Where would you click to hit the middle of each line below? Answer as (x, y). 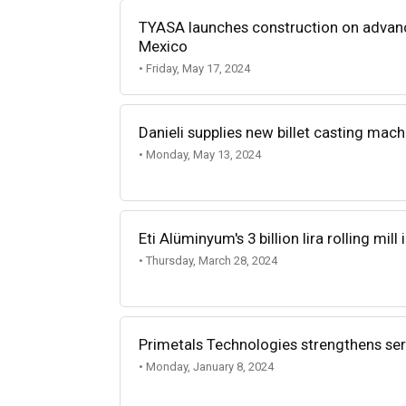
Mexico (163, 46)
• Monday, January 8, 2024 (206, 367)
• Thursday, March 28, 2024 (208, 261)
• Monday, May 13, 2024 (200, 155)
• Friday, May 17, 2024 (194, 68)
